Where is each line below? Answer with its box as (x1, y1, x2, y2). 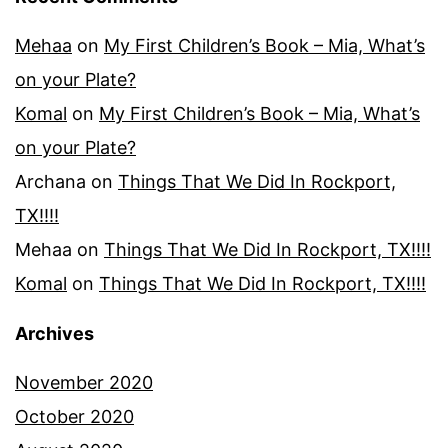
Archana (15, 170, 86, 192)
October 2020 (15, 405, 134, 427)
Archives (15, 322, 94, 344)
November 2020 (15, 371, 153, 393)
